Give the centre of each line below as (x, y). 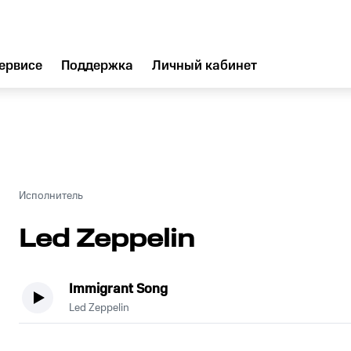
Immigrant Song (118, 289)
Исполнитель (51, 196)
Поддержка (97, 66)
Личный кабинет (204, 66)
